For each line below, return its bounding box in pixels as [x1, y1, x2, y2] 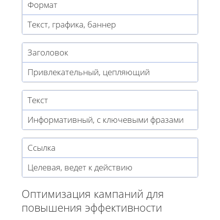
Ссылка [27, 141, 55, 153]
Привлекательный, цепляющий [27, 66, 150, 78]
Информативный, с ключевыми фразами [27, 113, 184, 125]
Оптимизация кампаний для [22, 186, 164, 201]
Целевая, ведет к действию [27, 161, 133, 173]
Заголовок [27, 46, 68, 58]
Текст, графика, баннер [27, 18, 116, 30]
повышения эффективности [22, 199, 162, 215]
